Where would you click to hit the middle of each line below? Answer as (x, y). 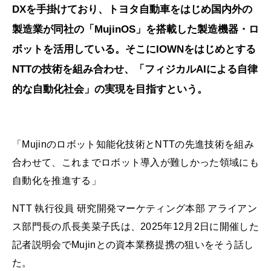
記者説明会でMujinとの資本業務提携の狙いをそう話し (133, 244)
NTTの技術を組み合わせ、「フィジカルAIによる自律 (135, 70)
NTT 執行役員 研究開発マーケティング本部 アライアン (135, 208)
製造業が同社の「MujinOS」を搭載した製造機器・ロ (135, 30)
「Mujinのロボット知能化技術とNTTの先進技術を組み (133, 145)
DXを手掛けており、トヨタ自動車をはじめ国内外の (132, 10)
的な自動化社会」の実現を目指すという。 (110, 90)
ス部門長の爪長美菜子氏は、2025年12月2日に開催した (135, 226)
